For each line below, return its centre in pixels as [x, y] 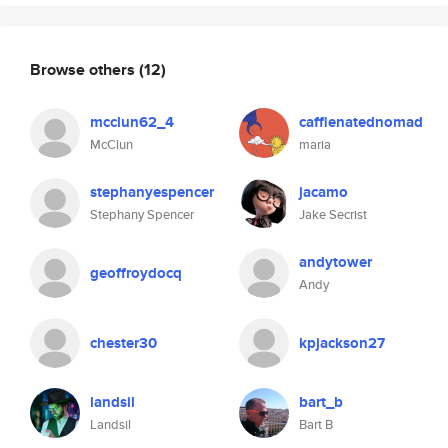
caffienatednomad [361, 122]
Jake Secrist [333, 214]
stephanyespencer [152, 192]
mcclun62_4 [132, 122]
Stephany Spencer [142, 214]
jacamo [323, 192]
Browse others [84, 69]
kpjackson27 [342, 343]
